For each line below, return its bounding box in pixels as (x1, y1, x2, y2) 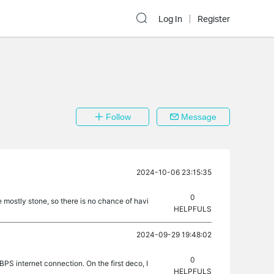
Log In (158, 13, 182, 24)
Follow (103, 112, 131, 122)
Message (179, 112, 217, 122)
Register (198, 13, 230, 24)
